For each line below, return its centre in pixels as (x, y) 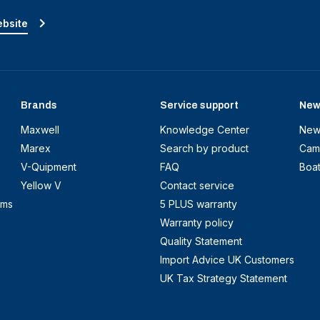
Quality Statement (201, 241)
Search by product (204, 148)
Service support (199, 105)
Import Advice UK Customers (227, 259)
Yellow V (41, 185)
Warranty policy (197, 222)
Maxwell (40, 129)
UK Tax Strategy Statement (224, 278)
